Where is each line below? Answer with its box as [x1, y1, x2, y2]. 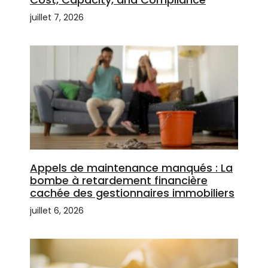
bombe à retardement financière [30, 173, 208, 188]
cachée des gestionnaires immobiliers [30, 185, 234, 201]
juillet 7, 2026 [30, 11, 84, 24]
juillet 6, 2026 [30, 205, 84, 217]
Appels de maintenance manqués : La [30, 160, 233, 176]
